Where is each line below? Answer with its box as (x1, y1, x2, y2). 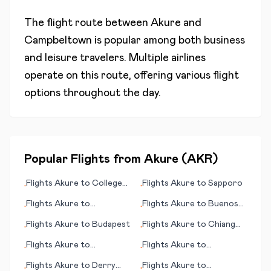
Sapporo (208, 179, 243, 188)
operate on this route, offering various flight (24, 70, 239, 81)
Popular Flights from (24, 153, 144, 165)
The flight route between (24, 18, 151, 28)
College (92, 179, 122, 188)
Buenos (208, 200, 238, 208)
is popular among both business (92, 35, 245, 46)
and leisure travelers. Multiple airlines (24, 53, 206, 64)
